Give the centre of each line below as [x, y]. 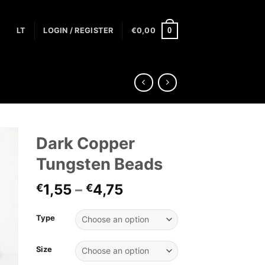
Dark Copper [85, 144]
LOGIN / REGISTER [78, 30]
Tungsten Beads [99, 164]
